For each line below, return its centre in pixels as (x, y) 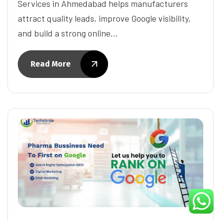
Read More (51, 64)
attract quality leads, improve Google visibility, (104, 18)
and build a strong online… (68, 33)
